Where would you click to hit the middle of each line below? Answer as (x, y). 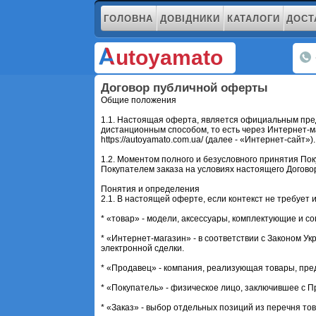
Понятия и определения (151, 189)
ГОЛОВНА (128, 18)
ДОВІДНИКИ (190, 18)
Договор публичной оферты (185, 87)
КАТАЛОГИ (253, 18)
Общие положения (139, 100)
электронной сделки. (143, 248)
